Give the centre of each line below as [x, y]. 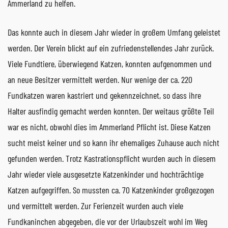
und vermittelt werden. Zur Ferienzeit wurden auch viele [95, 205]
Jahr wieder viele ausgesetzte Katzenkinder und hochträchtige [106, 174]
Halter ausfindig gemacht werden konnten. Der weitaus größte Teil [111, 111]
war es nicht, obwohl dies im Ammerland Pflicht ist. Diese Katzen [109, 126]
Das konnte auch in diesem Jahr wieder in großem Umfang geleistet [114, 32]
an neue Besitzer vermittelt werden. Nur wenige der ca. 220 [100, 79]
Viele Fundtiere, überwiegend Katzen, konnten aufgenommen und [110, 63]
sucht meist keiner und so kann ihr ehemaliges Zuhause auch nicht [113, 142]
